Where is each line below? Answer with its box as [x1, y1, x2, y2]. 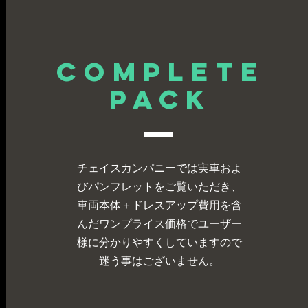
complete [56, 54, 265, 88]
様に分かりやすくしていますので [76, 236, 242, 248]
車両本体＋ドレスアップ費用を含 [76, 199, 242, 211]
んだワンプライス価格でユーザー [76, 217, 242, 230]
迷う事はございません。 [98, 254, 220, 267]
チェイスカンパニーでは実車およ [76, 162, 242, 174]
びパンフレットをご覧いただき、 [76, 180, 242, 192]
